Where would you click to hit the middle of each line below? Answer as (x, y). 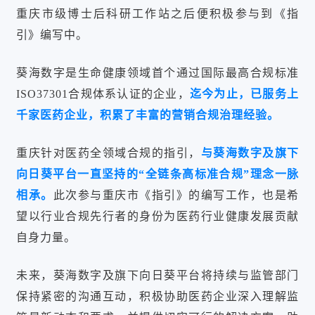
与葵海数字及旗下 (250, 153)
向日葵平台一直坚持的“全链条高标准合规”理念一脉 (157, 174)
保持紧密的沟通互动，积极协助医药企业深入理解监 (157, 297)
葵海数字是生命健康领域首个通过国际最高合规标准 (157, 73)
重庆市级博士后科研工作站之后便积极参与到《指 (157, 14)
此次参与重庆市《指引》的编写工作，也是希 (176, 195)
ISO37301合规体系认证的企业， (103, 94)
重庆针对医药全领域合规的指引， (109, 153)
